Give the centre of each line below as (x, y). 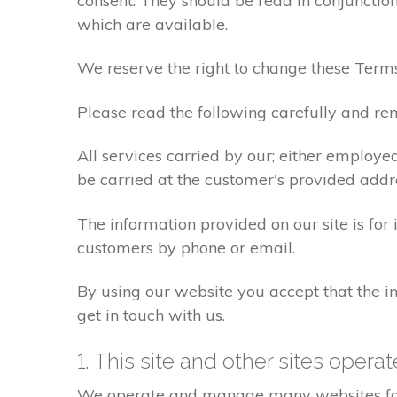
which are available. (152, 24)
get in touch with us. (151, 315)
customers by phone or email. (186, 247)
